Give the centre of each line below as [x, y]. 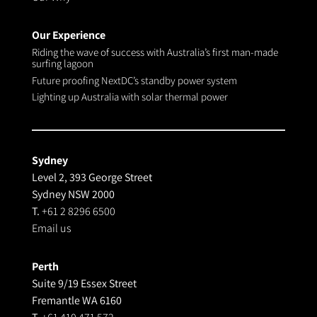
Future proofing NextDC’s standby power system [134, 80]
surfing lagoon [62, 64]
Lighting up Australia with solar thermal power [129, 97]
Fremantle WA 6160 [76, 300]
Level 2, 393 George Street [92, 177]
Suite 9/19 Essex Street [84, 283]
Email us [51, 228]
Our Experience [68, 35]
